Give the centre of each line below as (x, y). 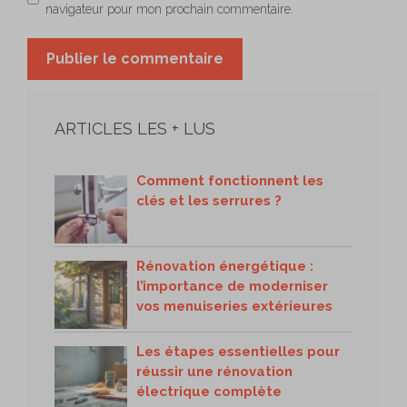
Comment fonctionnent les (230, 180)
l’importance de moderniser (232, 286)
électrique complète (209, 391)
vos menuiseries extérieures (234, 306)
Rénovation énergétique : (225, 266)
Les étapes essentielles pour (238, 351)
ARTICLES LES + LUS (135, 128)
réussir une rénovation (214, 371)
